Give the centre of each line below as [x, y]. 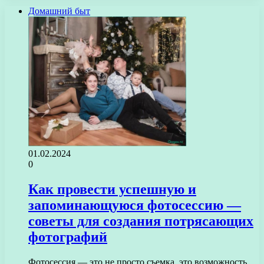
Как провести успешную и [112, 189]
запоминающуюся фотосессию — [135, 205]
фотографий [68, 237]
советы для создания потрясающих [141, 221]
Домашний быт [59, 11]
